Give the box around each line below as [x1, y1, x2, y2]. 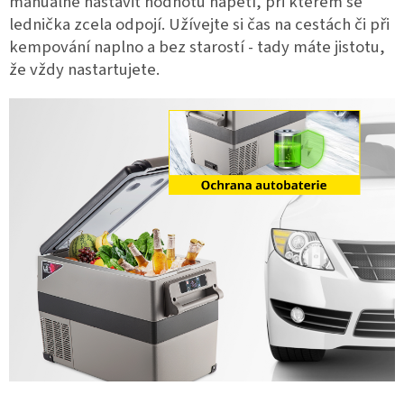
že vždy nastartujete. [9, 57, 160, 81]
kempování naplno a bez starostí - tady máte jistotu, [9, 34, 385, 59]
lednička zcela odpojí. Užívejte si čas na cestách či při [9, 12, 390, 36]
